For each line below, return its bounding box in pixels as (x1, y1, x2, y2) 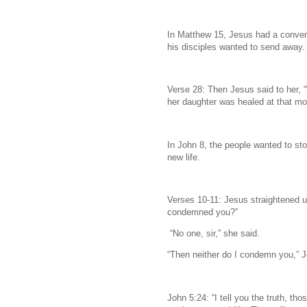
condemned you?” (167, 207, 238, 217)
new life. (167, 151, 200, 162)
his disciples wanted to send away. (167, 41, 305, 52)
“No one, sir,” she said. (167, 228, 260, 239)
